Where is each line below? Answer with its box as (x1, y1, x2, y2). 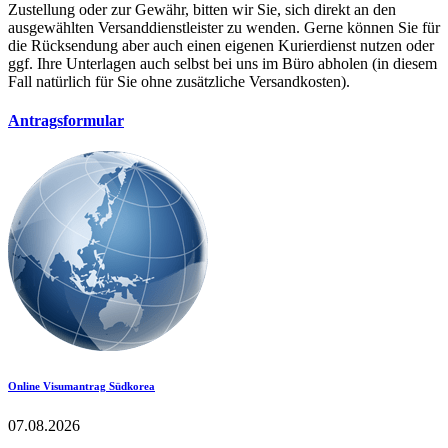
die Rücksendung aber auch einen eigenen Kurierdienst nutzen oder (8, 36, 434, 54)
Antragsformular (8, 112, 124, 130)
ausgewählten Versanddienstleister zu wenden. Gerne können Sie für (8, 18, 440, 36)
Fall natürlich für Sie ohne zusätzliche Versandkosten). (8, 72, 350, 90)
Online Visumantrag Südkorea (8, 380, 155, 393)
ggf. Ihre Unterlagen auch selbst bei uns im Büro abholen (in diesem (8, 54, 437, 72)
